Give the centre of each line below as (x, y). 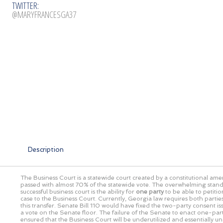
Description (46, 149)
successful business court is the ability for (78, 191)
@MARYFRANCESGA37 (44, 14)
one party (150, 191)
